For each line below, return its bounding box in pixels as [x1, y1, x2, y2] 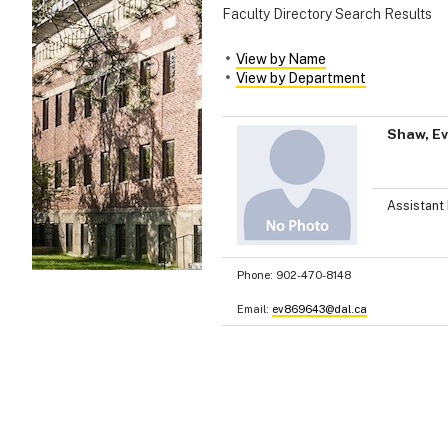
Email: [237, 302, 272, 315]
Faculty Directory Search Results [222, 6, 432, 23]
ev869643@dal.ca [272, 302, 367, 315]
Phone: [237, 268, 276, 281]
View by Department [236, 69, 366, 86]
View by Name [236, 50, 326, 67]
